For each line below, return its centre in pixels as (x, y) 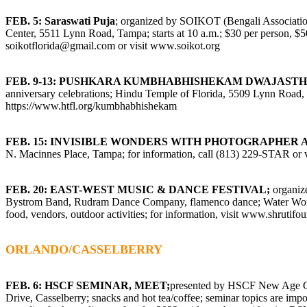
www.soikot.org (185, 45)
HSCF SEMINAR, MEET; (107, 285)
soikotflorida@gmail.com (60, 45)
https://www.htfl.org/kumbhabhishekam (91, 106)
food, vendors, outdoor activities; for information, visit (123, 214)
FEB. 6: (24, 285)
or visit (133, 45)
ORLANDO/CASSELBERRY (84, 249)
